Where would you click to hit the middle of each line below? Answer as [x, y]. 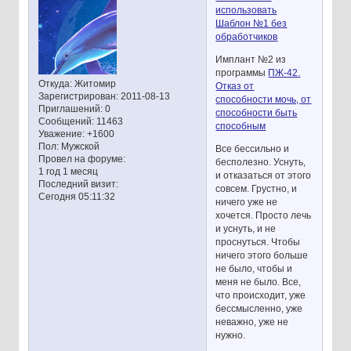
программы [242, 73]
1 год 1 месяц [68, 172]
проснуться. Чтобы [258, 242]
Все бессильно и [253, 149]
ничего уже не [247, 203]
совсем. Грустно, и [257, 189]
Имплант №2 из [251, 60]
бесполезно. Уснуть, [261, 163]
